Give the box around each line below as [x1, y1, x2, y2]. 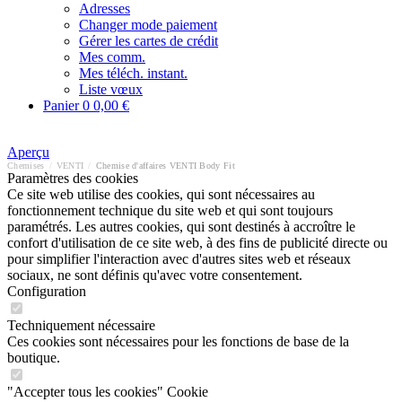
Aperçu [7, 144, 49, 160]
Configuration [7, 284, 86, 299]
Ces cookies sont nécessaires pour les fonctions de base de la [7, 334, 349, 349]
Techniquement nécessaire [7, 318, 155, 333]
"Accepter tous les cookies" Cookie [7, 384, 208, 399]
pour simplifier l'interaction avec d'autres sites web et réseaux [7, 251, 351, 267]
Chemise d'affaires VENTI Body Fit [95, 161, 235, 170]
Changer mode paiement [79, 17, 217, 32]
